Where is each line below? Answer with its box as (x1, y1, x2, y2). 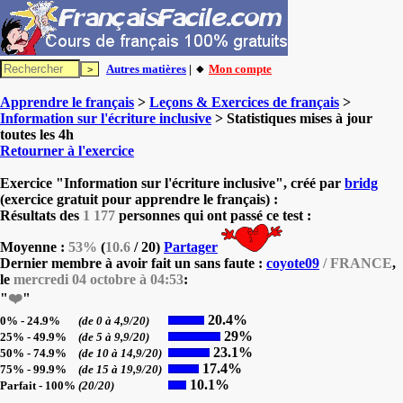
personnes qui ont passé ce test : (115, 208, 311, 223)
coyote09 (266, 255, 319, 271)
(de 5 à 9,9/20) (78, 330, 152, 344)
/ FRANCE (319, 255, 392, 271)
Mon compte (209, 62, 272, 76)
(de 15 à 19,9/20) (78, 363, 165, 376)
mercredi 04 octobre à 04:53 (13, 272, 184, 287)
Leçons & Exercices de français (149, 94, 339, 110)
